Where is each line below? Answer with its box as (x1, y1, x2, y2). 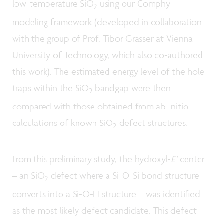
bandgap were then (93, 81, 170, 93)
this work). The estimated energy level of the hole (12, 65, 204, 77)
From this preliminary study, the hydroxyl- (12, 153, 171, 165)
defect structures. (117, 116, 187, 128)
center (177, 153, 205, 165)
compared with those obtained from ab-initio (12, 100, 188, 112)
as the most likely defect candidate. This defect (12, 204, 197, 216)
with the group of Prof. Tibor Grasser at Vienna (12, 32, 193, 44)
